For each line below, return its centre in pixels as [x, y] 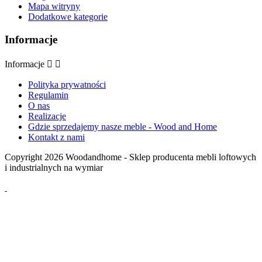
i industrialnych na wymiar [54, 167]
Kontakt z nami [56, 137]
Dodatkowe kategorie [68, 17]
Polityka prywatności [67, 84]
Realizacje [47, 116]
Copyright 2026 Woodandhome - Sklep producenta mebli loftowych [130, 157]
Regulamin [48, 95]
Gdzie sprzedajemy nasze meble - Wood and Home [123, 126]
